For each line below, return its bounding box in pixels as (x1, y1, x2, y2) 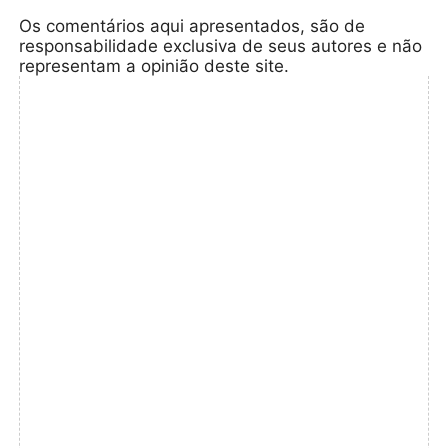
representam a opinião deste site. (19, 55, 290, 76)
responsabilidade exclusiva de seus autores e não (19, 35, 423, 56)
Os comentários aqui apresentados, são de (19, 15, 366, 36)
